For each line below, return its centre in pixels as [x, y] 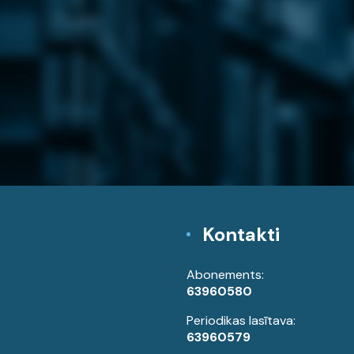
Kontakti [241, 234]
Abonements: [225, 275]
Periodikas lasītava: [241, 320]
